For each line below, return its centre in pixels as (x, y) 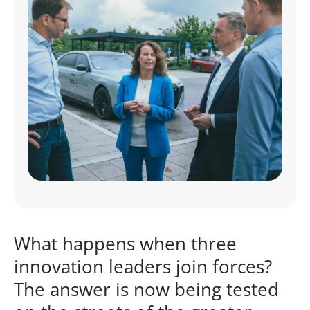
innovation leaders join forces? (143, 266)
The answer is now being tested (146, 289)
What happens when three (125, 243)
